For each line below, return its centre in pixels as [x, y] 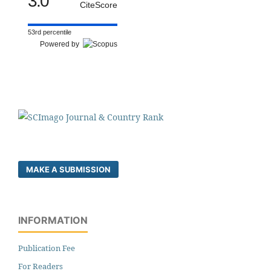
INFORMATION [53, 220]
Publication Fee [47, 248]
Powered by [61, 44]
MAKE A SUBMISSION [68, 169]
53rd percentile [50, 32]
